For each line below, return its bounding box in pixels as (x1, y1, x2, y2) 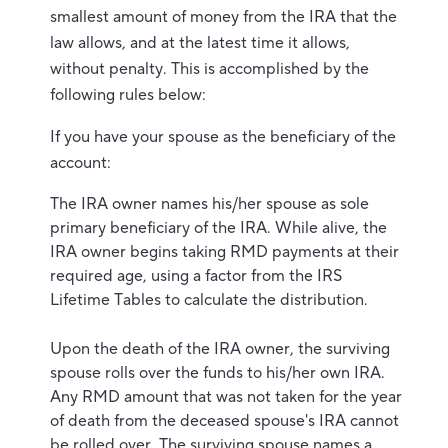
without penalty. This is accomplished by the (50, 59, 369, 79)
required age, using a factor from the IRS (50, 266, 342, 286)
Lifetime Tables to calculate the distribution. (50, 290, 368, 310)
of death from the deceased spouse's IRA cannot (50, 411, 399, 431)
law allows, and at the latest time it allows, (50, 33, 350, 53)
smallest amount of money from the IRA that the (50, 7, 397, 27)
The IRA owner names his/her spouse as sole (50, 194, 369, 214)
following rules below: (50, 85, 206, 105)
